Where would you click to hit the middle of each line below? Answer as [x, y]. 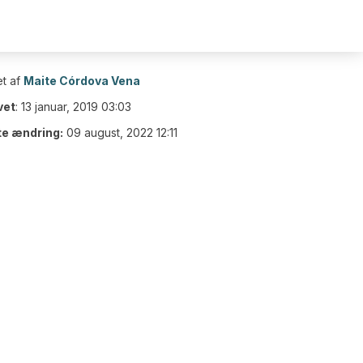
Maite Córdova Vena [82, 81]
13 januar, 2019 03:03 [76, 107]
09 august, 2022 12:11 [122, 132]
